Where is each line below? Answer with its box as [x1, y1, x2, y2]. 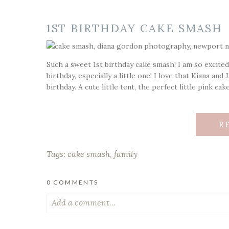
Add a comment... [51, 199, 116, 208]
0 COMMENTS [46, 178, 99, 187]
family [113, 150, 138, 159]
